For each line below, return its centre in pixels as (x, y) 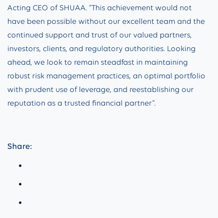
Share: (19, 146)
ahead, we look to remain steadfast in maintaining (98, 62)
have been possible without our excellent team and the (106, 21)
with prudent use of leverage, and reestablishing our (100, 89)
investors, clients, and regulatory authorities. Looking (101, 48)
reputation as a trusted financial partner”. (82, 103)
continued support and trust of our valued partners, (100, 35)
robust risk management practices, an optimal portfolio (106, 76)
